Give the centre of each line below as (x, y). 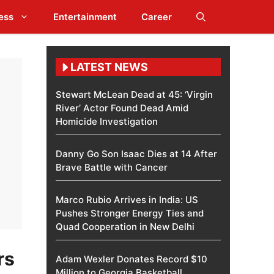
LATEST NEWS (109, 67)
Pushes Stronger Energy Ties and (130, 213)
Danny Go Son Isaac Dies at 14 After (136, 154)
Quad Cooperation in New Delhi (125, 227)
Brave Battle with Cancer (112, 167)
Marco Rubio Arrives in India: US (127, 200)
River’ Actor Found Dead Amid (122, 108)
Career (157, 17)
